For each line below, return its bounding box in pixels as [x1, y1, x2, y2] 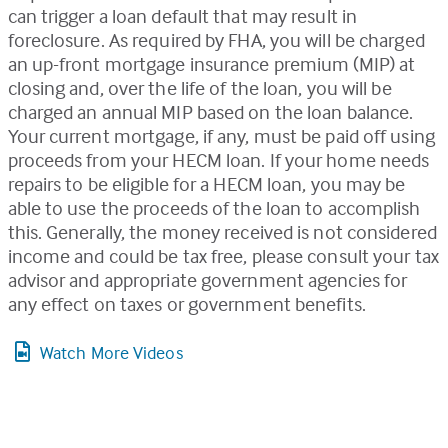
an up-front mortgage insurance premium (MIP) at [7, 50, 416, 76]
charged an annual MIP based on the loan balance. [7, 98, 414, 124]
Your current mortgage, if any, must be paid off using [7, 122, 435, 148]
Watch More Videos [40, 340, 183, 364]
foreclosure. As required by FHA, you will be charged [7, 26, 425, 52]
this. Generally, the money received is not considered [7, 218, 437, 244]
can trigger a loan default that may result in [7, 2, 358, 28]
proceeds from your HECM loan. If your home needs [7, 146, 430, 172]
